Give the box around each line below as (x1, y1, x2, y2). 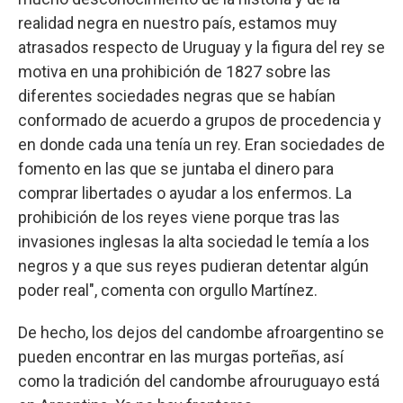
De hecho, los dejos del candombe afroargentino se (18, 323, 384, 343)
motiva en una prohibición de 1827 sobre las (18, 62, 331, 82)
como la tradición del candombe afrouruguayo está (18, 372, 380, 391)
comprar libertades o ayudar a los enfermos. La (18, 184, 352, 203)
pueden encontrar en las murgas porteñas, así (18, 347, 344, 367)
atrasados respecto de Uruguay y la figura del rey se (18, 38, 385, 58)
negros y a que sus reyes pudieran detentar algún (18, 256, 369, 276)
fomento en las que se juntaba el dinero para (18, 159, 334, 179)
